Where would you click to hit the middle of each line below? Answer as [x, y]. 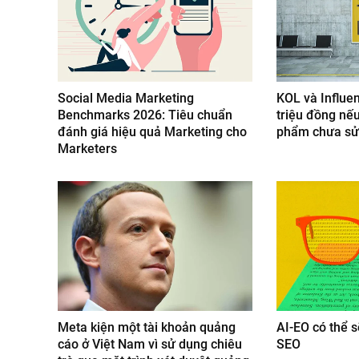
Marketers [87, 149]
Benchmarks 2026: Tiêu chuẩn [145, 115]
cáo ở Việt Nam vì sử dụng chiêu [150, 345]
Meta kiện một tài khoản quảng [147, 328]
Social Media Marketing [126, 99]
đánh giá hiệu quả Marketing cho [152, 132]
